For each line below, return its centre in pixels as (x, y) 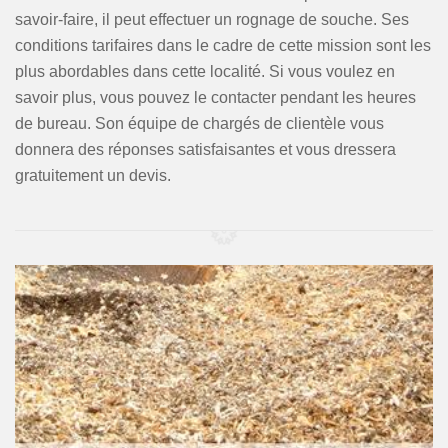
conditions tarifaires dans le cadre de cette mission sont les (223, 45)
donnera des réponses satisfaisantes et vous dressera (205, 149)
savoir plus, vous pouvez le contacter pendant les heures (215, 97)
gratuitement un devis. (93, 175)
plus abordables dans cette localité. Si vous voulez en (205, 71)
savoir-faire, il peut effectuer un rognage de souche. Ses (212, 19)
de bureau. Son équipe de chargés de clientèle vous (199, 123)
